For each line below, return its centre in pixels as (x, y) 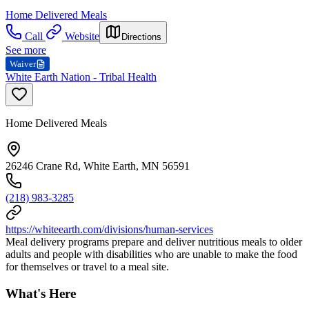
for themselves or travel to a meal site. (87, 267)
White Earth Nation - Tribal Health (81, 77)
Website (82, 37)
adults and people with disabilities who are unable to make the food (151, 255)
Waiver (23, 64)
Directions (141, 37)
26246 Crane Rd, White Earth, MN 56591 (98, 166)
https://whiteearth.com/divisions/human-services (109, 230)
